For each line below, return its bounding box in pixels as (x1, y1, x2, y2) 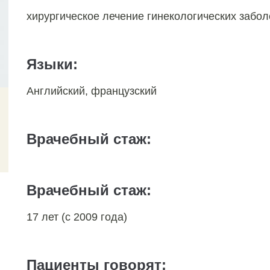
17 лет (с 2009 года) (27, 211, 127, 223)
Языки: (27, 56, 78, 72)
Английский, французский (27, 85, 157, 97)
